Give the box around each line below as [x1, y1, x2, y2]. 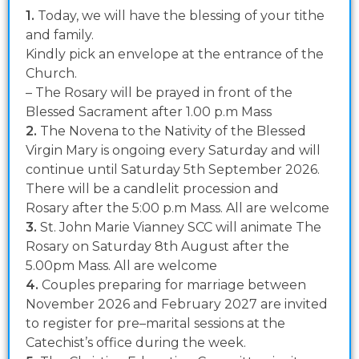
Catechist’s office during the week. [26, 335, 246, 351]
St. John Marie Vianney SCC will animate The [40, 220, 321, 236]
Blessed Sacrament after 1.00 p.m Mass [26, 104, 272, 120]
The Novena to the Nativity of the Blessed [37, 123, 306, 139]
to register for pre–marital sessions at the [26, 316, 285, 332]
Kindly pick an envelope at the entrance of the [26, 46, 324, 63]
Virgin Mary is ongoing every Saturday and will [26, 143, 321, 159]
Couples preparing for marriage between [42, 277, 306, 293]
